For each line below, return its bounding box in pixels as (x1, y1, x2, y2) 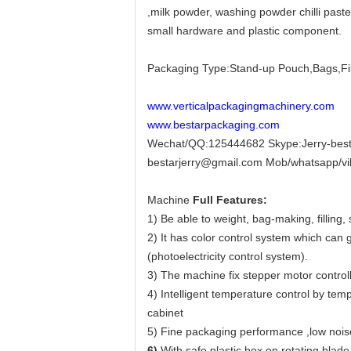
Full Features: (193, 194, 267, 206)
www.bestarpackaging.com (147, 118, 280, 131)
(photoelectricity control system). (147, 250, 308, 262)
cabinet (147, 306, 183, 319)
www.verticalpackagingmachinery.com (147, 100, 335, 112)
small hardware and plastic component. (147, 24, 342, 37)
